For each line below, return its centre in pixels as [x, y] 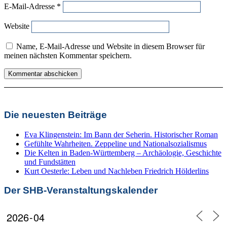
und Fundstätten [50, 162]
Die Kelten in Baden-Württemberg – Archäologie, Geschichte [123, 153]
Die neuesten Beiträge [55, 115]
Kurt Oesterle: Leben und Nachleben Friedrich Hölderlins [117, 171]
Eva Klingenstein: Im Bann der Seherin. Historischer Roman [121, 134]
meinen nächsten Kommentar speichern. [68, 56]
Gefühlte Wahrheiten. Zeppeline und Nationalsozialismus [116, 143]
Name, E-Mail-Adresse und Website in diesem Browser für [110, 47]
